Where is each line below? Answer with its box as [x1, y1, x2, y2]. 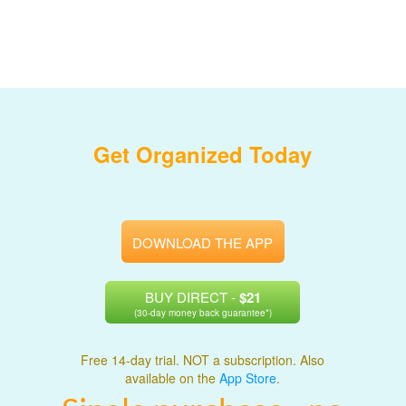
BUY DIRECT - [144, 287, 239, 307]
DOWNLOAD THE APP [132, 233, 274, 253]
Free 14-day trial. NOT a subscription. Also [81, 351, 325, 370]
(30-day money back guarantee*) [133, 306, 272, 320]
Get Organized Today [93, 139, 313, 170]
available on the [125, 369, 220, 388]
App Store [219, 369, 277, 388]
